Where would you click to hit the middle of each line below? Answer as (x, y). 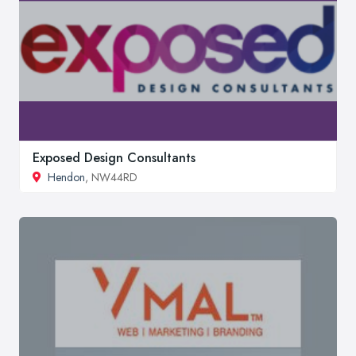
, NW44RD (111, 178)
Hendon (66, 178)
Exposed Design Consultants (114, 158)
